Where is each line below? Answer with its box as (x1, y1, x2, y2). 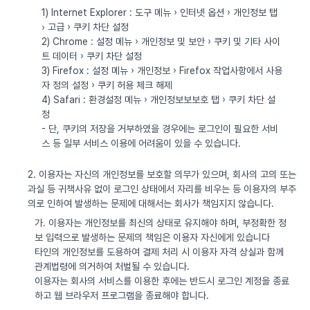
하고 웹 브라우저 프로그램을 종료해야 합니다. (35, 290, 209, 301)
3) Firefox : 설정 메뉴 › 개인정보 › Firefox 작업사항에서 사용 (42, 65, 282, 76)
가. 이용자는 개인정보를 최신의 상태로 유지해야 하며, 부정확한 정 (35, 217, 286, 228)
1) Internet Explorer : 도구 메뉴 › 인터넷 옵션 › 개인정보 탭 (42, 7, 277, 18)
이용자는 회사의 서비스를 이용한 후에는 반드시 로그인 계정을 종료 (35, 275, 289, 286)
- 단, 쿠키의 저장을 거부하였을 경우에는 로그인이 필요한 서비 (42, 123, 278, 134)
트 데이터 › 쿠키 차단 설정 (42, 51, 142, 62)
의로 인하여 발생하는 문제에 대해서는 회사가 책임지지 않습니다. (28, 198, 274, 209)
